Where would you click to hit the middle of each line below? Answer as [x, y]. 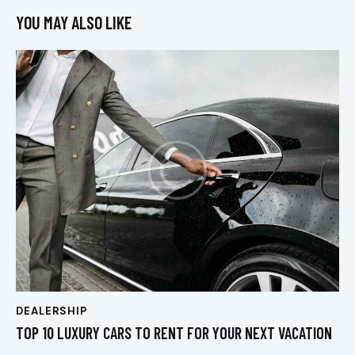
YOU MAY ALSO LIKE [74, 23]
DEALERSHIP [52, 311]
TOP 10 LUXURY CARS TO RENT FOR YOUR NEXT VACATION [174, 333]
